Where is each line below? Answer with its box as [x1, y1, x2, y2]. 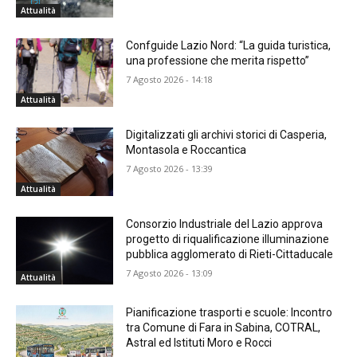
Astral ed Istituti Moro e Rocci [126, 336, 273, 350]
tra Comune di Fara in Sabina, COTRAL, [126, 321, 321, 335]
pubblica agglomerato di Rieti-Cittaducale [126, 247, 334, 261]
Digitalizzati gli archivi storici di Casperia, [126, 127, 328, 141]
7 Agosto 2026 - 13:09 [126, 266, 214, 279]
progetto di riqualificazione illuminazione [126, 232, 330, 245]
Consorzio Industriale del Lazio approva [126, 217, 324, 230]
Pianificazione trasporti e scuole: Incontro [126, 306, 333, 320]
